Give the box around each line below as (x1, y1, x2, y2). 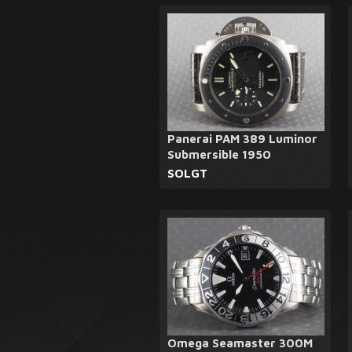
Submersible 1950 (167, 148, 271, 161)
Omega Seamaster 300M (167, 336, 313, 350)
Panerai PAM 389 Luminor (167, 132, 317, 145)
